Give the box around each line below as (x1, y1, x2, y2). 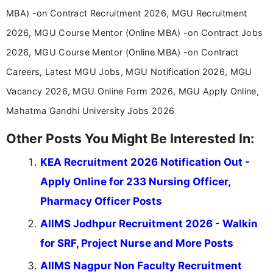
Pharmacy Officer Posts (40, 194, 162, 207)
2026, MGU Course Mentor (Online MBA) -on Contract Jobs (6, 27, 263, 38)
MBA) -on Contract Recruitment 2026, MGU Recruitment (6, 7, 247, 18)
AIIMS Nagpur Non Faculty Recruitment (40, 259, 242, 272)
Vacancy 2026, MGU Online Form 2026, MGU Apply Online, (6, 85, 259, 96)
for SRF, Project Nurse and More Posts (40, 236, 233, 249)
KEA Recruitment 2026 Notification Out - (40, 155, 250, 168)
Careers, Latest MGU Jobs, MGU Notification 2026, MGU (6, 66, 252, 77)
